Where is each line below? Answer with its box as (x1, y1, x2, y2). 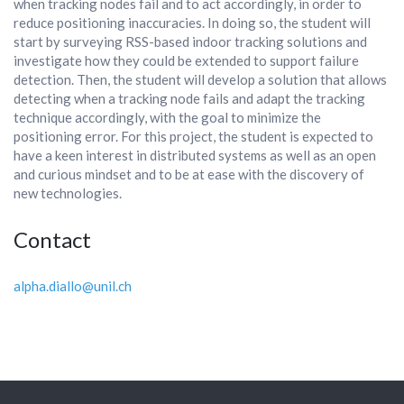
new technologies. (14, 185, 122, 201)
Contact (14, 226, 91, 252)
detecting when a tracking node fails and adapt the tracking (14, 90, 365, 106)
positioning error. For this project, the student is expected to (14, 128, 373, 144)
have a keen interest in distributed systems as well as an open (14, 147, 376, 163)
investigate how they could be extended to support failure (14, 52, 359, 69)
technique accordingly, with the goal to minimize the (14, 109, 321, 125)
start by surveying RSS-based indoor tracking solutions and (14, 33, 367, 50)
